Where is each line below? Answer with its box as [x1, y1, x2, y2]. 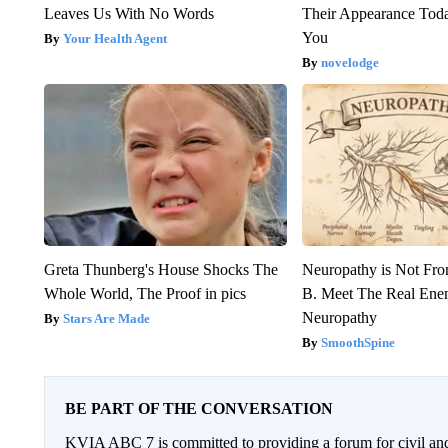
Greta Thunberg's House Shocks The [43, 261, 278, 279]
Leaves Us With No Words [43, 5, 214, 23]
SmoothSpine [321, 335, 396, 351]
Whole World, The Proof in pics [43, 285, 246, 303]
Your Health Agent [62, 31, 167, 47]
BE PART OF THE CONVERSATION [64, 400, 333, 418]
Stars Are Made [62, 311, 150, 327]
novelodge [321, 55, 380, 71]
